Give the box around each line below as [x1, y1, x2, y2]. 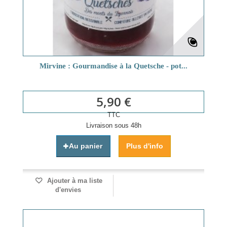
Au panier [69, 141, 102, 150]
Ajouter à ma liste [45, 176, 102, 184]
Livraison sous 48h [86, 121, 141, 129]
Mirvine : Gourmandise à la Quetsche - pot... [40, 61, 187, 70]
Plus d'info [126, 141, 163, 150]
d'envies [55, 185, 81, 194]
